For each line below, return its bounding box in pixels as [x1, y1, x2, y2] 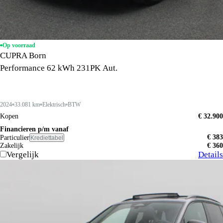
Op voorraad [2, 42, 35, 49]
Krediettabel [30, 134, 63, 141]
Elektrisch [42, 101, 66, 108]
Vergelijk [6, 149, 39, 159]
